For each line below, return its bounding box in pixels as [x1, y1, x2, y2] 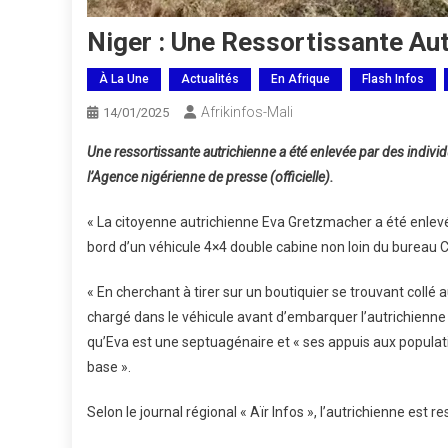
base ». [87, 359, 131, 375]
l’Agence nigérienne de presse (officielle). [87, 169, 334, 185]
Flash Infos [362, 72, 424, 86]
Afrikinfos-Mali [201, 104, 293, 120]
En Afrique [271, 72, 330, 86]
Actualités [181, 72, 239, 86]
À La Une [99, 72, 149, 86]
